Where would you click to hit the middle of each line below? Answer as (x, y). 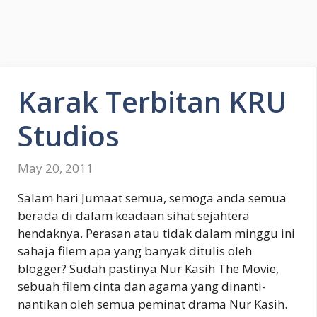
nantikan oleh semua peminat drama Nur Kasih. (152, 304)
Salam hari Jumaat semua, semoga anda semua (152, 197)
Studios (69, 136)
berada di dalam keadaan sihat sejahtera (134, 215)
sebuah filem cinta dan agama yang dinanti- (142, 286)
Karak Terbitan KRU (152, 102)
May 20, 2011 (56, 168)
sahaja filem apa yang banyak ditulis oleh (135, 250)
